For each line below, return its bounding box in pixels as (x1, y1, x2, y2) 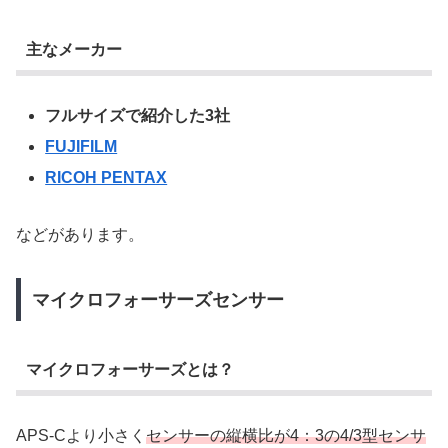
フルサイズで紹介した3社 (45, 106, 231, 124)
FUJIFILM (45, 137, 118, 155)
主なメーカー (25, 41, 122, 59)
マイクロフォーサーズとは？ (25, 361, 234, 379)
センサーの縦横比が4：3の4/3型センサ (146, 426, 426, 444)
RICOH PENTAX (45, 169, 168, 187)
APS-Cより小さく (16, 426, 146, 444)
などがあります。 (16, 225, 144, 243)
